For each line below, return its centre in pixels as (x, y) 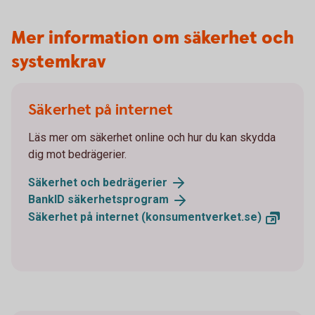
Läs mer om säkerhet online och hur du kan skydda (152, 137)
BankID (48, 200)
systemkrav (59, 62)
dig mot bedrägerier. (77, 154)
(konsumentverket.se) (201, 217)
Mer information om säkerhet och (153, 38)
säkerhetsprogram (118, 200)
